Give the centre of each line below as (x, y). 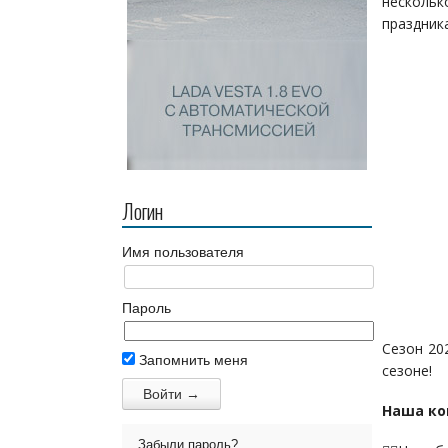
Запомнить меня (191, 360)
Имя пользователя (183, 252)
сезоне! (407, 370)
